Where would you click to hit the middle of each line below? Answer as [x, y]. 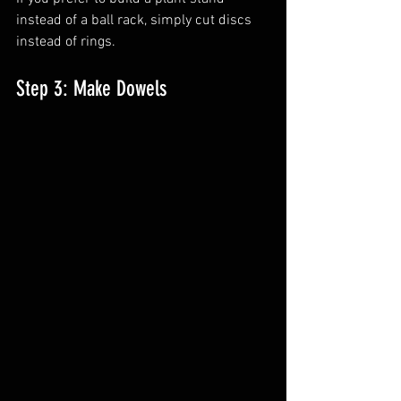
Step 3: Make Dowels [91, 88]
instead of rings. [66, 42]
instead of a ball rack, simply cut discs [136, 20]
